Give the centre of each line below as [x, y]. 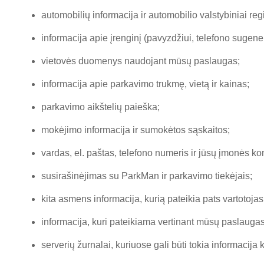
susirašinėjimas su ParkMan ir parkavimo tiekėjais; [147, 176]
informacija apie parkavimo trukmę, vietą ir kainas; [145, 84]
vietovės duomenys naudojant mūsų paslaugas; [141, 61]
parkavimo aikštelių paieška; [100, 107]
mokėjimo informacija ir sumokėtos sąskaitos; [136, 130]
